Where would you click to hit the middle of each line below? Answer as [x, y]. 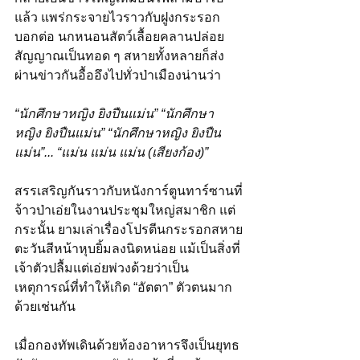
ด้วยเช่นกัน [45, 306]
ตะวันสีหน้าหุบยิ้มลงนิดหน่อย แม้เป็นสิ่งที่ [127, 248]
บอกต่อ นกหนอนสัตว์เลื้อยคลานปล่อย [119, 36]
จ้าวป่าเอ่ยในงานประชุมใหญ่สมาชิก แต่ [125, 210]
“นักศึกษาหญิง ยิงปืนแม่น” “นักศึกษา [114, 113]
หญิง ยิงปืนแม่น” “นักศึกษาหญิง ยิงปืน [118, 133]
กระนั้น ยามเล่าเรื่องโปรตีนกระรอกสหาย [129, 229]
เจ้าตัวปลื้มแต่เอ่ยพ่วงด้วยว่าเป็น [102, 268]
